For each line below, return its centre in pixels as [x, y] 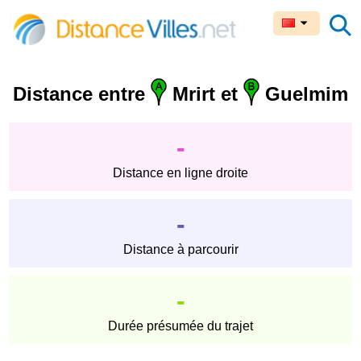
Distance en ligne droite [180, 173]
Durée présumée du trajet [180, 326]
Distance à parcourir [180, 250]
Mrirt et [205, 94]
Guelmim [304, 94]
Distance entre [82, 94]
